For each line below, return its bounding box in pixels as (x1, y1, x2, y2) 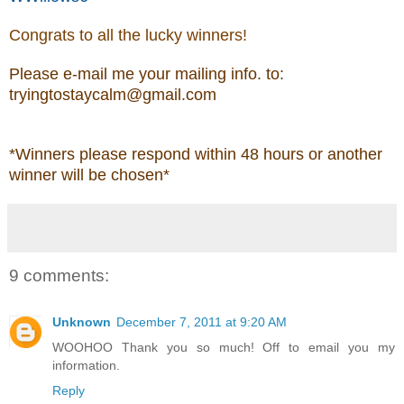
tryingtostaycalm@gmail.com (9, 86, 216, 105)
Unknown (52, 314, 111, 329)
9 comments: (9, 265, 109, 285)
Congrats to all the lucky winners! (9, 26, 247, 45)
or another (304, 145, 382, 164)
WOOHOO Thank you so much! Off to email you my (52, 339, 395, 354)
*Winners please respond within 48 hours (9, 145, 304, 164)
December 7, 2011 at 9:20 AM (116, 314, 287, 329)
